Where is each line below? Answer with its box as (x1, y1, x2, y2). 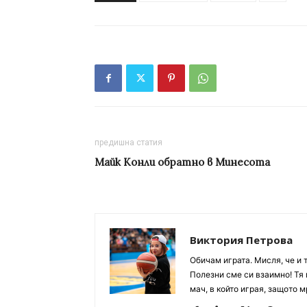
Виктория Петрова (190, 233, 293, 247)
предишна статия (95, 138, 162, 148)
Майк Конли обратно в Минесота (95, 156, 270, 169)
